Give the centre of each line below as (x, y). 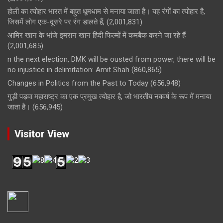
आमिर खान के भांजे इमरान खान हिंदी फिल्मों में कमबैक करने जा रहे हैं (97, 35)
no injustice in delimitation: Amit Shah (68, 69)
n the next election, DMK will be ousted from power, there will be (111, 59)
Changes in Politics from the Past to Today (78, 83)
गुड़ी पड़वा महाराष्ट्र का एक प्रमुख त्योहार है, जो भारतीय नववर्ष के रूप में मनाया (109, 96)
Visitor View (42, 134)
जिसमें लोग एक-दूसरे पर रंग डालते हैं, (56, 22)
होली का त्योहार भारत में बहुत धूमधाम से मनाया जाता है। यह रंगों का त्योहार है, (106, 11)
